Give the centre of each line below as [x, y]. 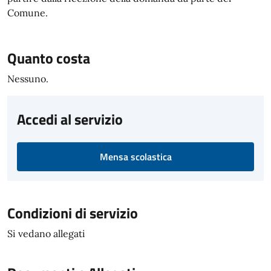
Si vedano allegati [46, 233]
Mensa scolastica [135, 157]
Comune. [28, 13]
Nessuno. [28, 79]
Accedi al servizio [70, 119]
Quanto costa [49, 58]
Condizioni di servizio [73, 213]
